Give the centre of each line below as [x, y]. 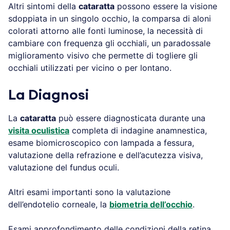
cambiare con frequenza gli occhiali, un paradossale [109, 43]
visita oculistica [39, 130]
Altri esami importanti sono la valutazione [89, 192]
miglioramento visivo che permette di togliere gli [103, 55]
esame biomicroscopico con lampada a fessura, [101, 142]
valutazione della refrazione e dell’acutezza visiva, [106, 155]
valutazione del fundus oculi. [64, 167]
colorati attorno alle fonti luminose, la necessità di [106, 31]
